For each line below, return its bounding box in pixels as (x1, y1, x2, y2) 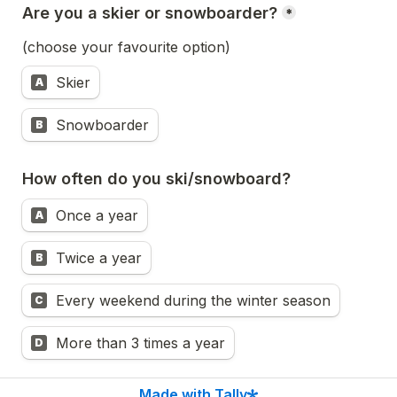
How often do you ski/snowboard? (22, 168, 300, 188)
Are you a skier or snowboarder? (22, 3, 277, 22)
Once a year (56, 206, 138, 224)
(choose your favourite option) (22, 37, 230, 56)
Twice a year (56, 248, 142, 267)
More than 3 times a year (56, 333, 225, 352)
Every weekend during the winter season (56, 291, 331, 309)
